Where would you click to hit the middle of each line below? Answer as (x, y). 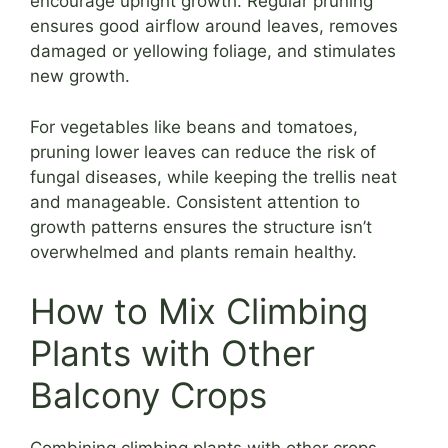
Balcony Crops (148, 395)
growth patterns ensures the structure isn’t (201, 226)
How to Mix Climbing (199, 311)
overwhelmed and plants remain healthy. (193, 251)
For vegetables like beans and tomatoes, (194, 126)
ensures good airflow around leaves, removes (214, 26)
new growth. (80, 76)
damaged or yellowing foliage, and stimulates (213, 51)
